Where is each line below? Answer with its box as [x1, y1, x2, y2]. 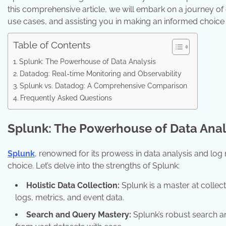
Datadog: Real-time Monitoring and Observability [19, 69, 182, 78]
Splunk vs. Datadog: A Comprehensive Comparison [19, 81, 187, 90]
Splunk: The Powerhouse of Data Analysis [19, 57, 156, 66]
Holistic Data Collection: [26, 180, 120, 190]
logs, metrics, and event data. [15, 192, 124, 202]
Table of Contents [13, 39, 90, 50]
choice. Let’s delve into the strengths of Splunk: [8, 160, 180, 171]
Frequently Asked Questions [20, 93, 112, 102]
